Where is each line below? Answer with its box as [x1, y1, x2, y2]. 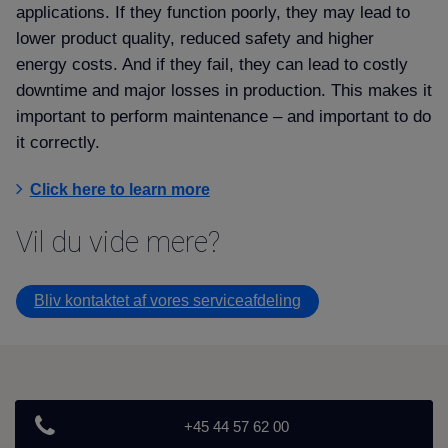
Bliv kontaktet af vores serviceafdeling [34, 292, 302, 310]
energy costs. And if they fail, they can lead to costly [16, 54, 408, 75]
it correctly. [16, 132, 100, 153]
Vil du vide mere [16, 225, 220, 260]
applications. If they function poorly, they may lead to [16, 2, 410, 23]
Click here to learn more [29, 181, 210, 199]
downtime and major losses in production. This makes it [16, 80, 432, 101]
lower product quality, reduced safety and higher [16, 28, 374, 49]
